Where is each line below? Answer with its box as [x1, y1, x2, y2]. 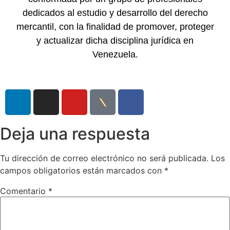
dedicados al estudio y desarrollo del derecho [22, 7, 208, 18]
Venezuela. [92, 49, 138, 60]
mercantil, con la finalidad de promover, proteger [16, 21, 214, 32]
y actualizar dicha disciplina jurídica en [36, 35, 194, 46]
